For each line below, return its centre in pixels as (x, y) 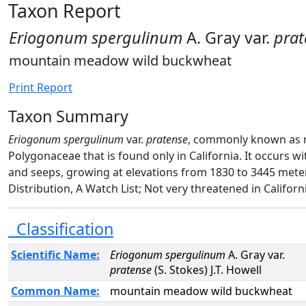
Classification (61, 229)
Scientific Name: (55, 255)
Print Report (41, 87)
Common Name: (55, 291)
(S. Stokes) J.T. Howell (207, 270)
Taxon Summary (68, 116)
